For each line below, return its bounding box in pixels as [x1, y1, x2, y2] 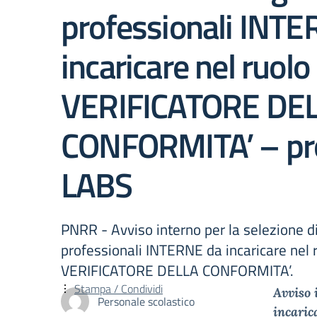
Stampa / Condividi [74, 280, 163, 297]
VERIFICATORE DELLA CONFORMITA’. [61, 259, 294, 282]
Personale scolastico [98, 292, 195, 310]
